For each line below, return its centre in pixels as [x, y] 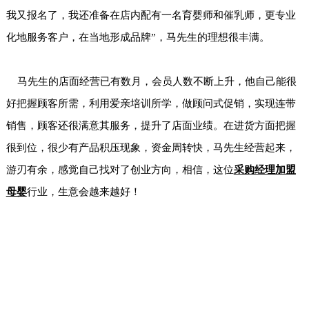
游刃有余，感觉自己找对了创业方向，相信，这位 [120, 170]
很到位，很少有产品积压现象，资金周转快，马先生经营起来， [151, 148]
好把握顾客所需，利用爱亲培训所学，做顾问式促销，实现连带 [151, 104]
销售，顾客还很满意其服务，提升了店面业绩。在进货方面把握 [151, 126]
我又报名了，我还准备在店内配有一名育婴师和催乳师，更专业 [151, 16]
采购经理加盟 [265, 170]
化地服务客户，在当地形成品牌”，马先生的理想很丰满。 [138, 38]
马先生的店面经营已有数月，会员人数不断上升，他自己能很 [151, 82]
